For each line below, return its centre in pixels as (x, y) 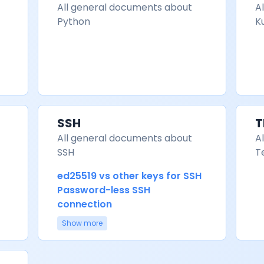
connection (84, 204)
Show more (82, 223)
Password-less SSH (103, 190)
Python (73, 22)
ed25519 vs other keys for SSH (129, 176)
